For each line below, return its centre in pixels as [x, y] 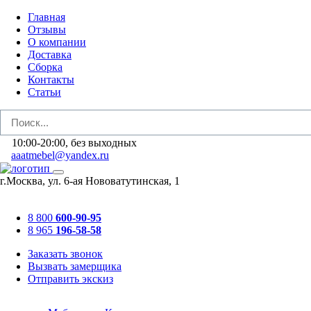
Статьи [44, 92]
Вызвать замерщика [75, 266]
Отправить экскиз [70, 279]
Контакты [51, 79]
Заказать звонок [65, 254]
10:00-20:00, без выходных [74, 143]
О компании [57, 42]
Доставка [50, 54]
